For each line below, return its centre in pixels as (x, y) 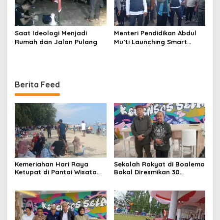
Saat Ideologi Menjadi (51, 33)
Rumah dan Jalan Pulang (56, 42)
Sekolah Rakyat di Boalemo (159, 164)
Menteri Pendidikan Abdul (155, 33)
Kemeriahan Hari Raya (52, 164)
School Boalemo (141, 51)
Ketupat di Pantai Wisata (56, 172)
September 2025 (140, 180)
